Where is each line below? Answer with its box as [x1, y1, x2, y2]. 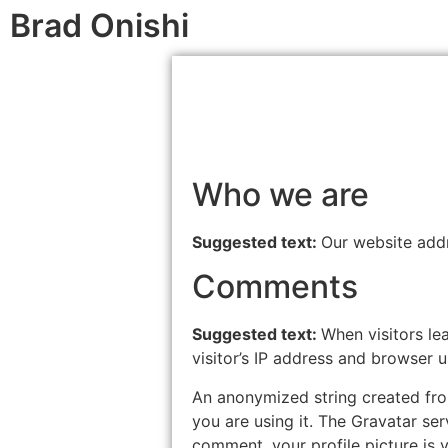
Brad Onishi [10, 6, 189, 45]
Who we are [192, 175, 369, 214]
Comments [192, 267, 358, 307]
